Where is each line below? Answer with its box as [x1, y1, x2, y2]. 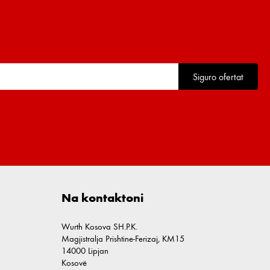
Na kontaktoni [61, 190, 143, 205]
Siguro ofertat [193, 71, 243, 83]
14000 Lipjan [61, 245, 108, 256]
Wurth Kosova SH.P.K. [61, 221, 137, 232]
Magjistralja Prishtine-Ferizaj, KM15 [61, 233, 184, 244]
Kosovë [61, 257, 87, 268]
